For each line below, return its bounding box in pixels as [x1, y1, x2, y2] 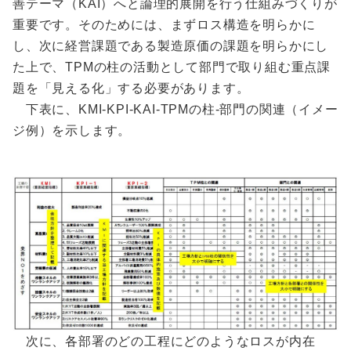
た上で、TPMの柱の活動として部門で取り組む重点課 [13, 60, 331, 74]
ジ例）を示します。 [13, 124, 132, 138]
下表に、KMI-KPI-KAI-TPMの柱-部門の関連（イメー [13, 103, 338, 117]
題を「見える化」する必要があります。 [13, 81, 250, 96]
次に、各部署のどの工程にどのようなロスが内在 [13, 335, 316, 349]
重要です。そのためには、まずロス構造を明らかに [13, 18, 316, 32]
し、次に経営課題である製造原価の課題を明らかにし [13, 39, 329, 53]
